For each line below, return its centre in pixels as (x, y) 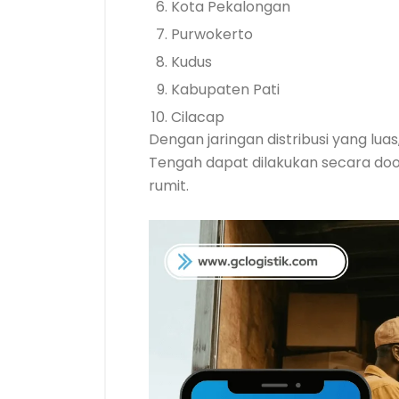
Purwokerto (212, 34)
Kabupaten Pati (225, 90)
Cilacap (198, 117)
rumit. (169, 186)
